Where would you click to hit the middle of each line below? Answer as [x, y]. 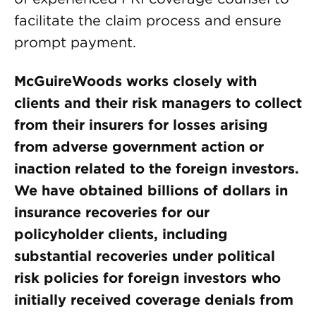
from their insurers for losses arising [141, 125]
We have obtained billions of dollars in [151, 190]
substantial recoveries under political [145, 256]
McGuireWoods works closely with [135, 81]
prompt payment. [75, 42]
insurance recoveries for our [112, 212]
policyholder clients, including [121, 234]
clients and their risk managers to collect [158, 103]
